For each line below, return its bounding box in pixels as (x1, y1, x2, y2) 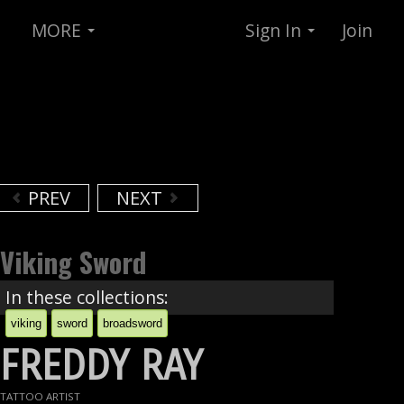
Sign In (245, 18, 306, 42)
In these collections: (5, 285, 170, 309)
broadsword (103, 317, 163, 330)
